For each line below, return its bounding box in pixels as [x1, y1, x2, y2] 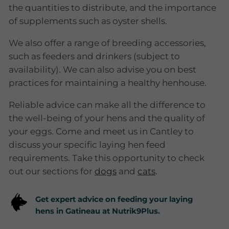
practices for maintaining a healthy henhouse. [9, 77, 207, 88]
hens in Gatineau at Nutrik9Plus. [35, 207, 161, 216]
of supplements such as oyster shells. [9, 15, 168, 26]
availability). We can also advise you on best [9, 64, 197, 75]
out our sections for [9, 166, 95, 176]
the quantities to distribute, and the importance [9, 2, 217, 13]
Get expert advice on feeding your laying [35, 195, 193, 204]
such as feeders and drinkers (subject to [9, 51, 180, 61]
